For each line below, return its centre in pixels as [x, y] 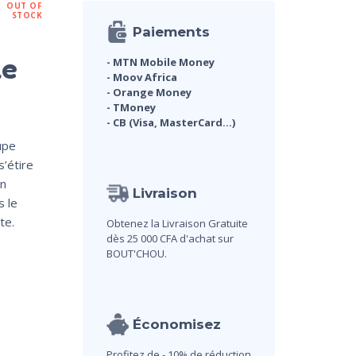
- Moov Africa [141, 77]
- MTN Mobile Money [160, 62]
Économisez [176, 325]
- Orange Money [149, 93]
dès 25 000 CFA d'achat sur [170, 239]
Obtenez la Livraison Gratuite [177, 224]
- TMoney [131, 108]
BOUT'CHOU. [136, 254]
